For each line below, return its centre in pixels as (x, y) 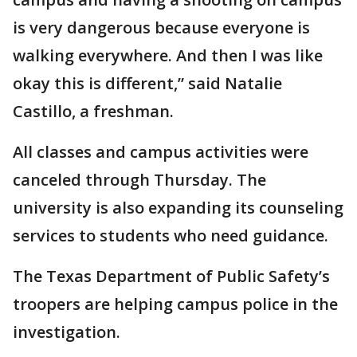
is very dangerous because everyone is (161, 27)
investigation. (67, 332)
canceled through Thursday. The (139, 180)
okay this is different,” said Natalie (147, 83)
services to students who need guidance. (171, 235)
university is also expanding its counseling (178, 208)
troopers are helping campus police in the (175, 304)
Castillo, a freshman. (93, 111)
